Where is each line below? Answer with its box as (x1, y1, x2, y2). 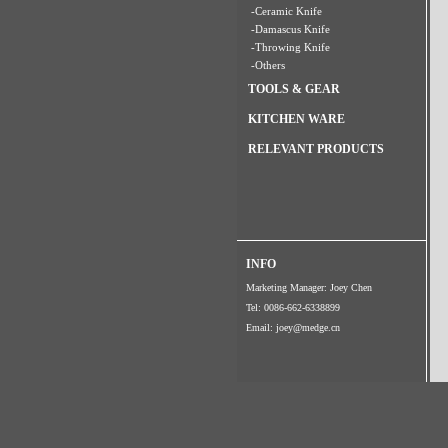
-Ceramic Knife (251, 5, 322, 17)
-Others (251, 59, 285, 71)
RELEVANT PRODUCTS (248, 142, 384, 156)
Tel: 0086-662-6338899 (246, 302, 340, 313)
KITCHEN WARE (248, 112, 345, 126)
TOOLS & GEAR (248, 82, 340, 96)
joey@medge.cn (276, 322, 340, 333)
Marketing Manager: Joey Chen (246, 282, 372, 293)
